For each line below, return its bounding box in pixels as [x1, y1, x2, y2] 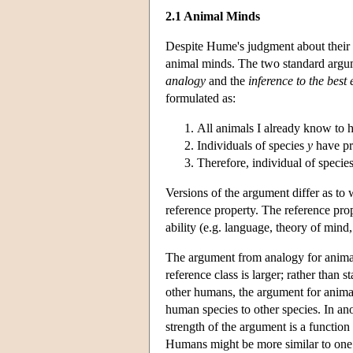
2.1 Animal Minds [165, 9, 260, 23]
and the [206, 73, 248, 87]
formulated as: [165, 91, 236, 105]
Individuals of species [197, 138, 307, 152]
